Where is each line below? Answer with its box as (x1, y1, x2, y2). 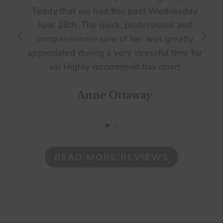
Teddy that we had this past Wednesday (28, 5, 195, 17)
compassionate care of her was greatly (33, 33, 190, 45)
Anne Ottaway (74, 89, 149, 102)
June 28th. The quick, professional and (34, 19, 189, 31)
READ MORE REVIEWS (54, 151, 169, 163)
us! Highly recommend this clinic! (46, 61, 177, 73)
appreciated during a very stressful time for (24, 47, 199, 59)
